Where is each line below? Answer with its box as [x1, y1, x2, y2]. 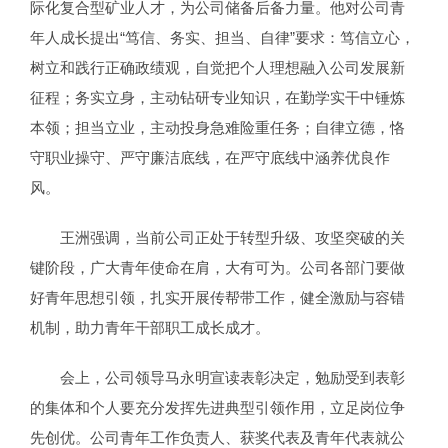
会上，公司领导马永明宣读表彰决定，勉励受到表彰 [60, 369, 405, 387]
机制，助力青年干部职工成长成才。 [30, 319, 270, 337]
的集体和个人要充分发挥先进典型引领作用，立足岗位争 [30, 399, 405, 417]
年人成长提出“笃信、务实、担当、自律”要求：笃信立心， [30, 29, 415, 47]
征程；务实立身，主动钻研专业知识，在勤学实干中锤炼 [30, 89, 405, 107]
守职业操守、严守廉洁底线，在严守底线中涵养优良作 [30, 149, 390, 167]
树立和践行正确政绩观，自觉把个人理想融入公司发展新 [30, 59, 405, 77]
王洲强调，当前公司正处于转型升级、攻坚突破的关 [60, 229, 405, 247]
